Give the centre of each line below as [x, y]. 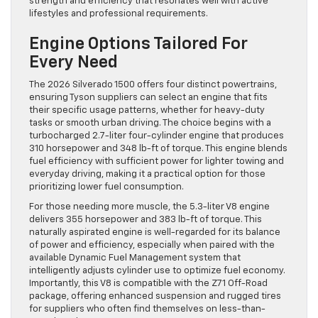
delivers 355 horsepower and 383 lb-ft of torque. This [146, 219]
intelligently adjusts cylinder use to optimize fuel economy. [157, 270]
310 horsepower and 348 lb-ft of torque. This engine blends [158, 148]
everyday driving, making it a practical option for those [147, 174]
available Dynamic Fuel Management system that [135, 258]
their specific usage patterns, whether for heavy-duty [147, 110]
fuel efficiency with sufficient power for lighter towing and [157, 161]
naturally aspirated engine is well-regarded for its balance [155, 232]
